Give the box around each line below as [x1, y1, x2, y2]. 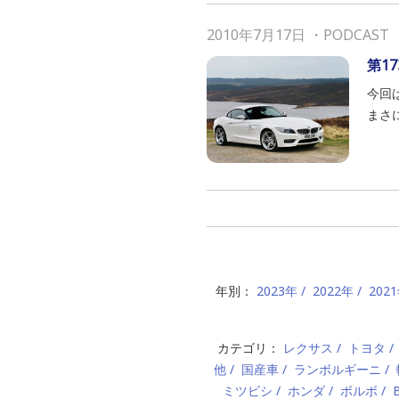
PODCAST [323, 25, 389, 45]
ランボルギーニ [294, 361, 381, 378]
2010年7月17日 [207, 25, 305, 45]
